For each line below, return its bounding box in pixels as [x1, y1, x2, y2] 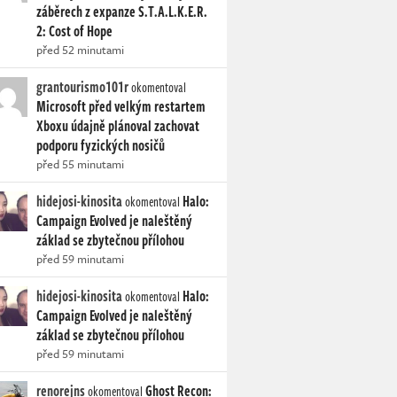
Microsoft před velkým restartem [36, 96, 206, 118]
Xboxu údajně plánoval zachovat [36, 115, 199, 137]
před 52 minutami [36, 41, 124, 59]
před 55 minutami [36, 155, 124, 174]
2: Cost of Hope [36, 20, 113, 43]
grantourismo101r [36, 76, 128, 98]
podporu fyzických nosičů [36, 135, 165, 157]
